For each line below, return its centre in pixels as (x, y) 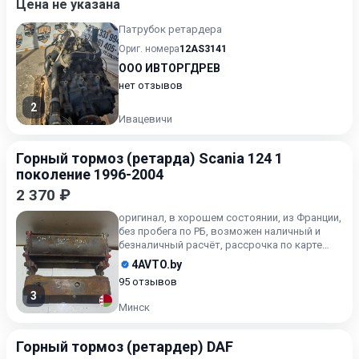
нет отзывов (151, 85)
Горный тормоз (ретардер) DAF (125, 347)
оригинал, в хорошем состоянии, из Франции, (230, 218)
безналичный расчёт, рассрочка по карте (220, 245)
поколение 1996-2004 (90, 174)
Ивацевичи (145, 119)
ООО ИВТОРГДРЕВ (169, 68)
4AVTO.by (157, 264)
